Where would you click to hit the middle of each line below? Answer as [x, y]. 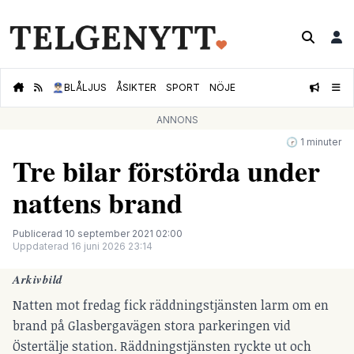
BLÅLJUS [85, 88]
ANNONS [177, 120]
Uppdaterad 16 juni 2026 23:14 [83, 247]
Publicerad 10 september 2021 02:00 [98, 234]
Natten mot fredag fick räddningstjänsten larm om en [171, 305]
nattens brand [98, 203]
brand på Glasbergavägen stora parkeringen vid [152, 326]
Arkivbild [38, 279]
